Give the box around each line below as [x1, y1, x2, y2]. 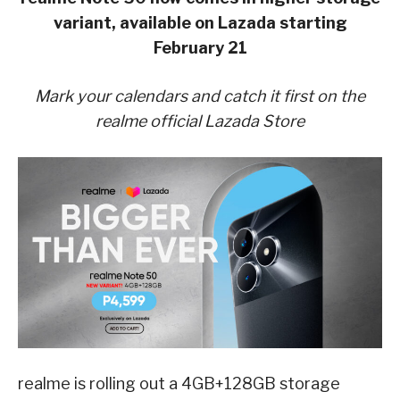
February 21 [153, 38, 247, 58]
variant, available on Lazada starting [53, 13, 347, 33]
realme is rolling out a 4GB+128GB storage [18, 373, 340, 393]
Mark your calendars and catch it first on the [35, 87, 365, 106]
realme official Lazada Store [96, 112, 304, 131]
